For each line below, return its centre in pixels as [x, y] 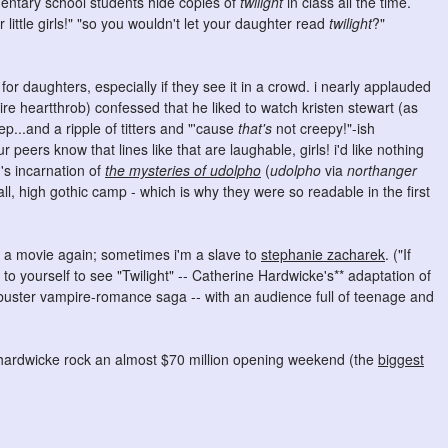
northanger [382, 170]
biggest [401, 359]
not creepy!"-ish [323, 128]
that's [255, 128]
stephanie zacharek [323, 254]
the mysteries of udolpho [183, 170]
